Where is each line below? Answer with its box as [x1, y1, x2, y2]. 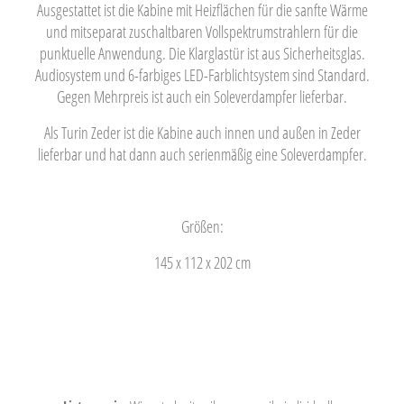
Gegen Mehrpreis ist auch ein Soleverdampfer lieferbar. [57, 86, 347, 107]
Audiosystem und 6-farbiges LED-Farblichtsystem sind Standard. [34, 64, 370, 86]
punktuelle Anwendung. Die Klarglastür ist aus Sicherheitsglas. [39, 42, 365, 64]
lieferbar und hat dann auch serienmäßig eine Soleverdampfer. [37, 143, 367, 165]
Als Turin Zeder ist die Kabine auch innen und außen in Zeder [43, 122, 361, 143]
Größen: [180, 216, 224, 237]
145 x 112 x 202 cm [153, 252, 251, 273]
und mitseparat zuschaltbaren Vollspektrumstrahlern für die [46, 21, 358, 42]
